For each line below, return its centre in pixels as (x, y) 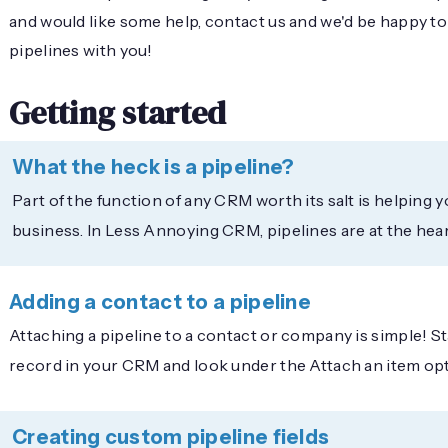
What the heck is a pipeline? (153, 166)
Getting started (118, 112)
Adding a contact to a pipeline (160, 301)
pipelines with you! (81, 49)
